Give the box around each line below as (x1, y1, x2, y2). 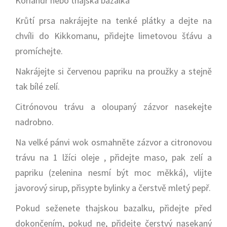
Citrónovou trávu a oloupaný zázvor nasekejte (15, 101, 212, 112)
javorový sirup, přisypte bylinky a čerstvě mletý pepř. (15, 182, 211, 194)
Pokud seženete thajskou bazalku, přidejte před (15, 202, 212, 214)
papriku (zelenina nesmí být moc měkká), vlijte (15, 167, 212, 178)
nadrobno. (15, 116, 54, 128)
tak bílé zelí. (15, 81, 60, 92)
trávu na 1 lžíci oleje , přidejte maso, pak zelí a (15, 152, 212, 163)
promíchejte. (15, 45, 63, 57)
